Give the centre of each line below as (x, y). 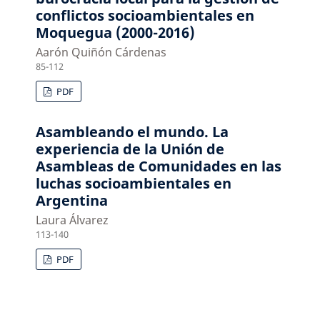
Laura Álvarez (72, 220)
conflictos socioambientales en (145, 16)
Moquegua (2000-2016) (116, 33)
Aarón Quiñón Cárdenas (101, 52)
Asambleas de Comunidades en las (159, 166)
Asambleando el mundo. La (132, 132)
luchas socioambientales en (134, 184)
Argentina (72, 201)
